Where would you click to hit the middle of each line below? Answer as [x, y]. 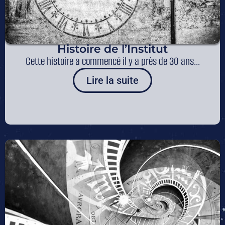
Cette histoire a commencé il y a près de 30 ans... [113, 61]
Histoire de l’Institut [113, 49]
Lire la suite [113, 81]
